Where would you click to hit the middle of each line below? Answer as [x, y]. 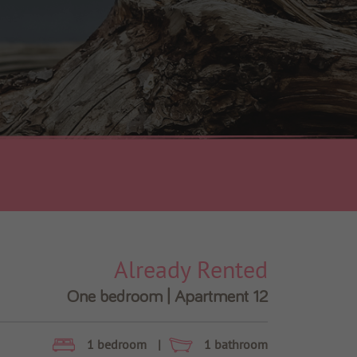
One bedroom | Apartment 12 [167, 297]
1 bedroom [118, 345]
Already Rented [190, 269]
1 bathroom [236, 345]
